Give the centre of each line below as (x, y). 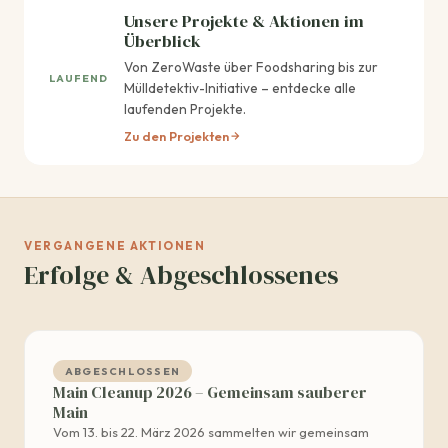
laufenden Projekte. (185, 109)
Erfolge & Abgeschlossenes (181, 274)
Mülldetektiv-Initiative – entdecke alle (240, 88)
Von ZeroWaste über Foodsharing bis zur (251, 67)
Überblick (162, 41)
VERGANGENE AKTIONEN (115, 246)
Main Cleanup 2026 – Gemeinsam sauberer (210, 392)
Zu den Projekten (176, 136)
